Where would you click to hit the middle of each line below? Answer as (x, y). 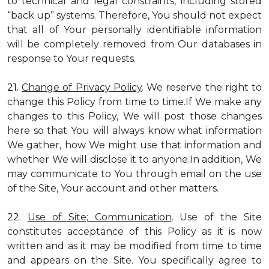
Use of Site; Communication (99, 217)
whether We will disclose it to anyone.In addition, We (134, 159)
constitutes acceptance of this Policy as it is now (134, 231)
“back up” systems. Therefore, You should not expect (134, 15)
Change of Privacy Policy (82, 87)
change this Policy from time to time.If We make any (134, 102)
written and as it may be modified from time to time (134, 246)
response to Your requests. (71, 59)
